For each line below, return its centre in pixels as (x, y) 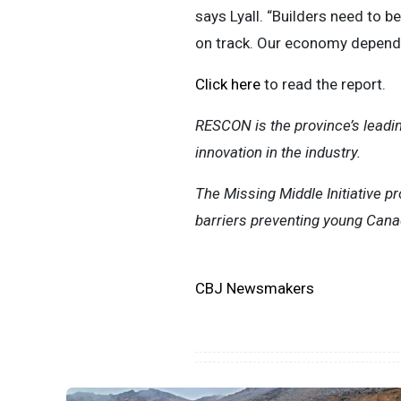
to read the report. (323, 84)
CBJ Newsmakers (254, 288)
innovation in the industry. (277, 152)
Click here (227, 84)
